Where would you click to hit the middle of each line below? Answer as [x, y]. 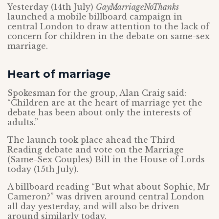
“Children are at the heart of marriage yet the [105, 103]
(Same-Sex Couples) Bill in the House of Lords [106, 159]
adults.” [23, 122]
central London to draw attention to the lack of [108, 26]
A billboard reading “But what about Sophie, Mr [109, 187]
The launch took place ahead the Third [91, 140]
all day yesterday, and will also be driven [93, 206]
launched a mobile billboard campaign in [95, 17]
